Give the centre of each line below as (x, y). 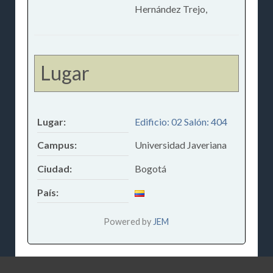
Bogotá (150, 168)
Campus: (57, 145)
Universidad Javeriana (180, 145)
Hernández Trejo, (171, 9)
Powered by (129, 221)
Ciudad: (54, 168)
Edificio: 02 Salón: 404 (181, 121)
